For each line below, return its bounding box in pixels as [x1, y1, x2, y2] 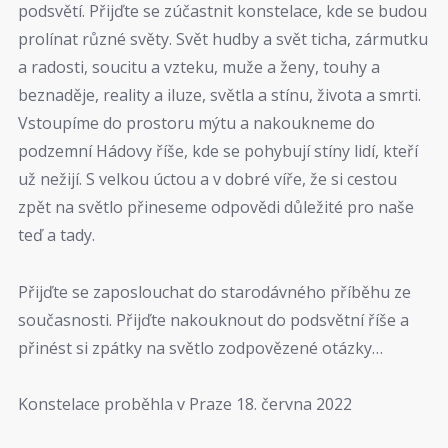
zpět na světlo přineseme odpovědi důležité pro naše [18, 196, 414, 219]
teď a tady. [18, 224, 95, 247]
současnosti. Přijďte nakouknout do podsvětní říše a [18, 308, 409, 331]
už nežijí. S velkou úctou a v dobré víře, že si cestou [18, 168, 397, 191]
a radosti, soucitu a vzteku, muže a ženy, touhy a [18, 56, 380, 79]
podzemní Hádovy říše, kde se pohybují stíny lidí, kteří [18, 140, 418, 163]
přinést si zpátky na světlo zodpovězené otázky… [18, 336, 383, 359]
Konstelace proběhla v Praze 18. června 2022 [18, 393, 352, 416]
